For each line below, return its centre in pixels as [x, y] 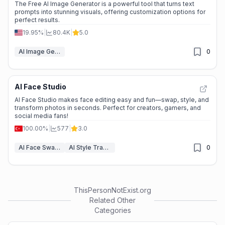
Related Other [113, 200]
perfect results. [37, 20]
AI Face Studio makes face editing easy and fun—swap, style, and [112, 100]
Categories [113, 210]
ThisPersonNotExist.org [113, 190]
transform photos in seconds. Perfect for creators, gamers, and [108, 108]
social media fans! [41, 116]
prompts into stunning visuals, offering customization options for [110, 12]
